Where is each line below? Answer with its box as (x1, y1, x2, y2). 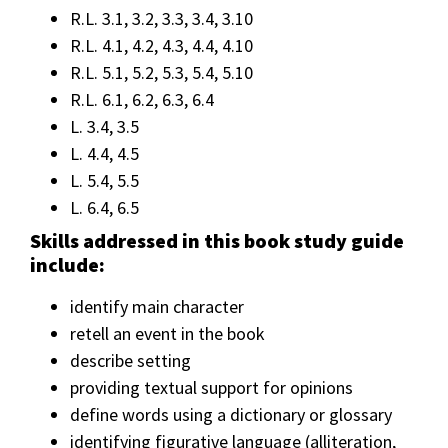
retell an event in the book (70, 322, 265, 346)
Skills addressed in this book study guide (30, 228, 404, 254)
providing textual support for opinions (70, 376, 353, 400)
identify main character (70, 295, 244, 319)
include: (30, 252, 105, 278)
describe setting (70, 349, 191, 373)
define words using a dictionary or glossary (70, 403, 392, 427)
